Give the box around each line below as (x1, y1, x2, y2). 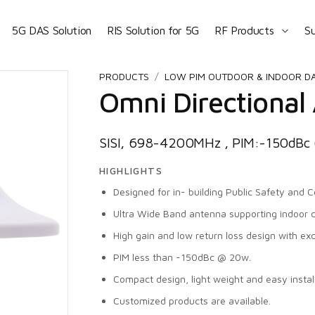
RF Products (214, 23, 274, 37)
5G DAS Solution (11, 23, 92, 37)
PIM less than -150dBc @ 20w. (113, 251, 251, 263)
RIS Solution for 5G (107, 23, 199, 37)
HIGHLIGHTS (99, 165, 162, 176)
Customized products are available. (113, 295, 271, 307)
